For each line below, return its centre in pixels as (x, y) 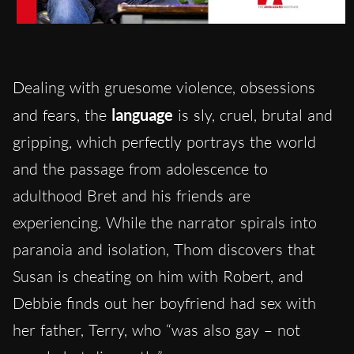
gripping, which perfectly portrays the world (164, 142)
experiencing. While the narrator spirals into (165, 223)
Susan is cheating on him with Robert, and (158, 277)
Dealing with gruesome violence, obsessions (164, 88)
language (145, 115)
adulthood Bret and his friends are (132, 196)
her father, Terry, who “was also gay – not (156, 330)
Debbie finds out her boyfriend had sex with (164, 303)
